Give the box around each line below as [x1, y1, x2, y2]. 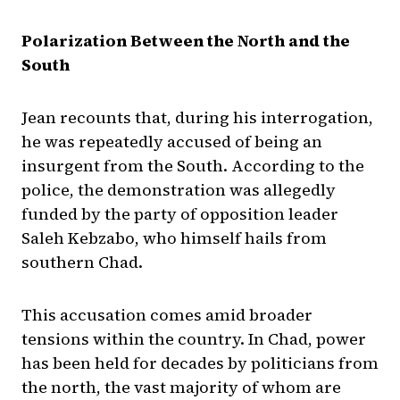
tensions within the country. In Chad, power [21, 328, 366, 351]
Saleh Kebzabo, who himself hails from [21, 227, 327, 250]
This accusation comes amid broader [21, 304, 312, 327]
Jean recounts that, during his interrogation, [21, 106, 373, 129]
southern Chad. [21, 251, 143, 274]
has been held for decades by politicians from [21, 352, 379, 375]
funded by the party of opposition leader [21, 203, 338, 226]
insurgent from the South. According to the [21, 154, 364, 178]
